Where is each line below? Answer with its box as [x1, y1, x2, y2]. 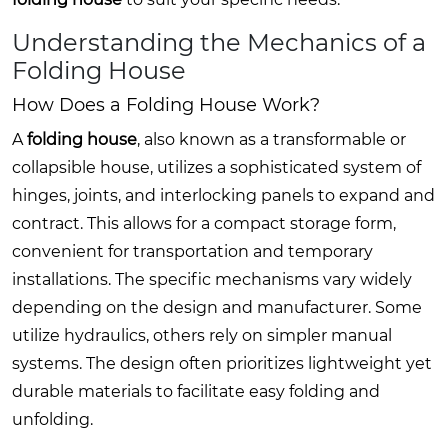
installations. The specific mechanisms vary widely [12, 269, 412, 289]
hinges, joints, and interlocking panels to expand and [12, 185, 435, 205]
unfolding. [12, 409, 93, 429]
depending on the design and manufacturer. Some [12, 297, 422, 317]
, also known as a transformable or [137, 129, 406, 149]
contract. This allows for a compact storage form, [12, 213, 396, 233]
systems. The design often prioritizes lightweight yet [12, 353, 432, 373]
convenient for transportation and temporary [12, 241, 373, 261]
